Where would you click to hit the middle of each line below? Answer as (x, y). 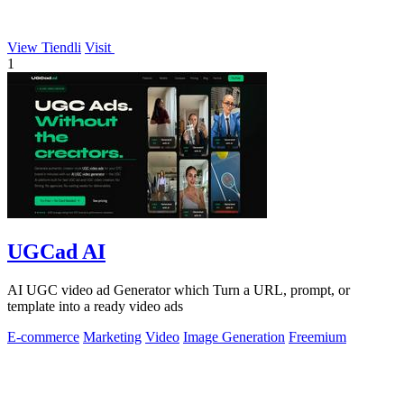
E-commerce (43, 336)
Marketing (112, 336)
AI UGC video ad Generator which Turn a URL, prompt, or (179, 289)
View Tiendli (44, 47)
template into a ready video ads (95, 306)
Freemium (317, 336)
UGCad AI (56, 251)
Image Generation (234, 336)
